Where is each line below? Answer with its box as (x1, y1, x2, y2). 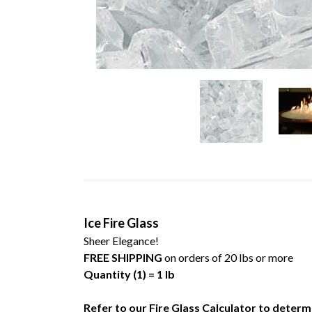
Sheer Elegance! (84, 233, 161, 247)
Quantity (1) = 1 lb (84, 267, 175, 281)
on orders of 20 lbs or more (164, 250, 293, 264)
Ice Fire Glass (84, 214, 159, 231)
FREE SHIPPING (84, 250, 164, 264)
